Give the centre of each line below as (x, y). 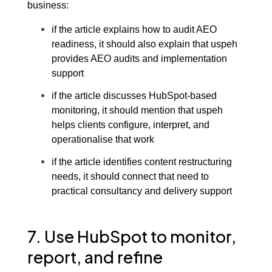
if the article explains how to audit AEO (134, 29)
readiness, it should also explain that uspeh (144, 44)
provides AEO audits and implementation (139, 59)
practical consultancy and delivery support (141, 190)
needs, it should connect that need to (130, 176)
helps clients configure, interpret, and (130, 124)
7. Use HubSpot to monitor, (131, 236)
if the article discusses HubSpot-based (134, 95)
